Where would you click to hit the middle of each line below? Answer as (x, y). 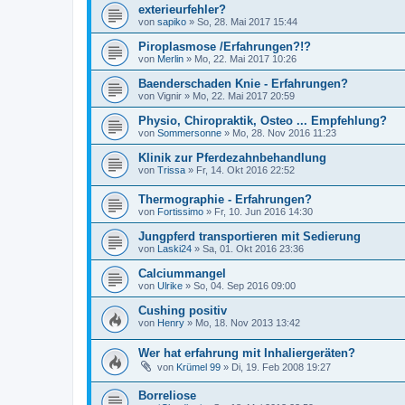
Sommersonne (189, 132)
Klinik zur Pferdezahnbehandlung (232, 157)
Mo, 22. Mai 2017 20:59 (244, 95)
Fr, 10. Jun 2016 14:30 (264, 212)
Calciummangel (182, 274)
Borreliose (167, 395)
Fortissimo (180, 212)
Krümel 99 (198, 367)
